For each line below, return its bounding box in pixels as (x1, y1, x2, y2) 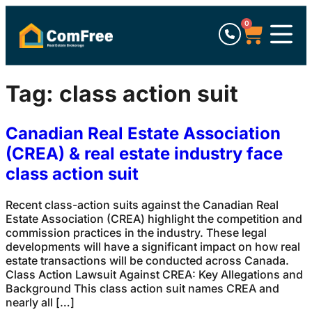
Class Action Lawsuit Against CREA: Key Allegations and (6, 267, 303, 281)
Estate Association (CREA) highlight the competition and (6, 211, 302, 226)
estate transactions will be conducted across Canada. (6, 253, 289, 267)
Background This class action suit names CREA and (6, 281, 279, 295)
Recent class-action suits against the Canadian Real (6, 197, 279, 212)
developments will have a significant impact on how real (6, 239, 300, 253)
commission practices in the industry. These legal (6, 225, 267, 240)
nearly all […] (6, 295, 75, 309)
